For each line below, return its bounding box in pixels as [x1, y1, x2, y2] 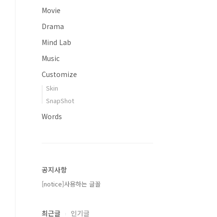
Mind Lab [42, 37, 71, 47]
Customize [42, 69, 77, 79]
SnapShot [46, 96, 74, 105]
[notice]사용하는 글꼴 [42, 179, 101, 188]
